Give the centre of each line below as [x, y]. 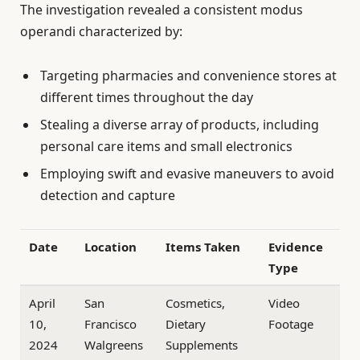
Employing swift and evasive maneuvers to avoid [187, 173]
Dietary [186, 324]
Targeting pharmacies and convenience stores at [188, 75]
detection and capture [108, 195]
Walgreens [114, 345]
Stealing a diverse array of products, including [180, 124]
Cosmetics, [196, 303]
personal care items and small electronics [166, 146]
